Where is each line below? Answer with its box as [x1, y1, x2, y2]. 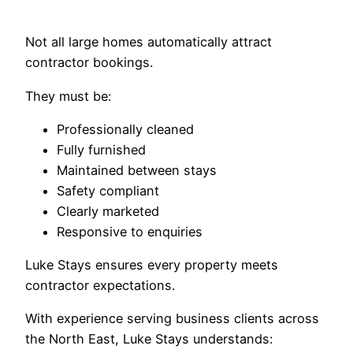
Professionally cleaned [57, 121, 194, 137]
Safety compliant [57, 182, 159, 199]
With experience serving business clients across [25, 310, 319, 327]
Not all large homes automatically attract [25, 34, 272, 50]
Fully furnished [57, 141, 146, 158]
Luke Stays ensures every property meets [25, 257, 278, 273]
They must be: [25, 87, 111, 104]
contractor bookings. [25, 54, 153, 71]
